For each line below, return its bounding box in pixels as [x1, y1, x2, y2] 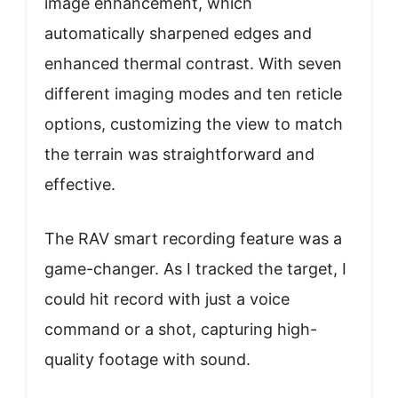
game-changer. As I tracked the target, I [44, 259, 346, 279]
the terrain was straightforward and [44, 145, 314, 164]
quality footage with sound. [44, 350, 251, 370]
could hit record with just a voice [44, 290, 290, 309]
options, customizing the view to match [44, 115, 343, 134]
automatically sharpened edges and [44, 24, 312, 44]
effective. [44, 175, 115, 195]
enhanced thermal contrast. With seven [44, 54, 342, 74]
